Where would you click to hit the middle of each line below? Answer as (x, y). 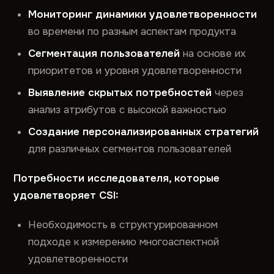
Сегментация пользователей (104, 54)
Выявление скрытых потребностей (120, 93)
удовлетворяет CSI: (66, 195)
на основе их (213, 54)
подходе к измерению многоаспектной (124, 242)
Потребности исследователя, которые (117, 178)
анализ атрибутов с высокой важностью (128, 110)
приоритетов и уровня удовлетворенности (135, 71)
